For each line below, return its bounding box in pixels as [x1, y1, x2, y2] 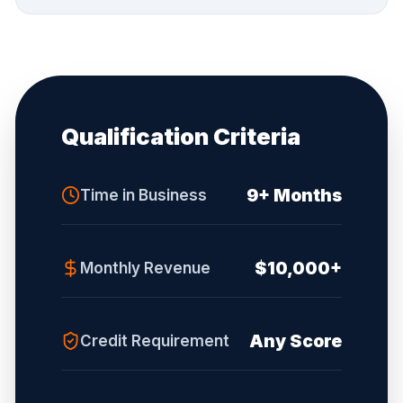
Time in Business [80, 185, 208, 204]
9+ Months [246, 184, 342, 206]
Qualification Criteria [61, 121, 300, 150]
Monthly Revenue [80, 258, 211, 277]
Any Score [249, 329, 342, 352]
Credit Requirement [80, 331, 230, 350]
